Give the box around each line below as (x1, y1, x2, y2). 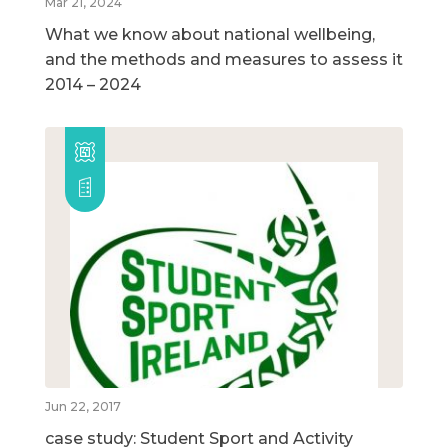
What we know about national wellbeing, (45, 25, 375, 45)
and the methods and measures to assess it (45, 50, 403, 70)
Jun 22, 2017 (45, 399, 121, 415)
